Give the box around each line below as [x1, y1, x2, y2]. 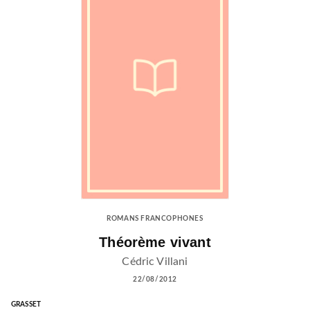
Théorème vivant [99, 235, 211, 250]
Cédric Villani [122, 255, 188, 267]
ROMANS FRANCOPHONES [107, 215, 203, 223]
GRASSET [11, 300, 42, 308]
